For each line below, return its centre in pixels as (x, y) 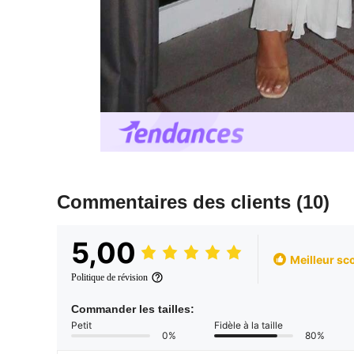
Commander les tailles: (133, 309)
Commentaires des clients (177, 202)
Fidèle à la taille (249, 326)
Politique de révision (109, 278)
